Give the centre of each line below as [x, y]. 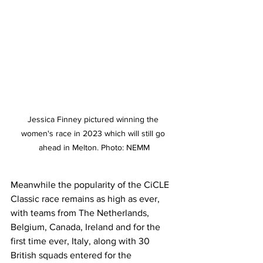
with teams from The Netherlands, [81, 213]
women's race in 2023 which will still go [94, 134]
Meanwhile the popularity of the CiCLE [91, 185]
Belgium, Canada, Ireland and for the [87, 227]
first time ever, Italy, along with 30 [81, 241]
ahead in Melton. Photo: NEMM [94, 148]
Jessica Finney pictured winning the [94, 119]
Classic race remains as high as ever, [86, 199]
